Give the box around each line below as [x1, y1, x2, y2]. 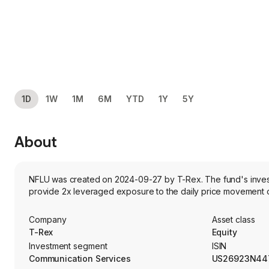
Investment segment [29, 241, 107, 251]
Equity [211, 227, 237, 237]
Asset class [211, 214, 255, 225]
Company [29, 214, 67, 225]
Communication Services [29, 253, 131, 264]
